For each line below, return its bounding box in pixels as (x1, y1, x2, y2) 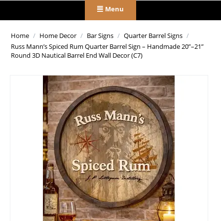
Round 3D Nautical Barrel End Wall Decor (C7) (11, 51, 143, 60)
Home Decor (39, 31, 76, 40)
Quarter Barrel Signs (124, 31, 183, 40)
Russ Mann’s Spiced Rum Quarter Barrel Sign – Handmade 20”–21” (11, 42, 204, 51)
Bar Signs (87, 31, 113, 40)
